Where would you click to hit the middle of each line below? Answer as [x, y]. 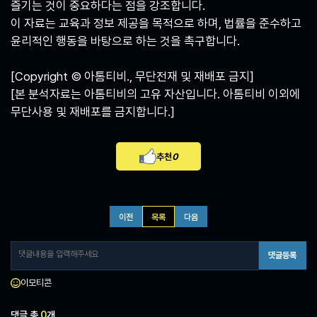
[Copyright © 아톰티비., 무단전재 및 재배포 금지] [132, 77]
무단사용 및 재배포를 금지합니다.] [93, 112]
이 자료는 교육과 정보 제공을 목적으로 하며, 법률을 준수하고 [156, 24]
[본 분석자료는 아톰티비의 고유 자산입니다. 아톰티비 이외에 [155, 94]
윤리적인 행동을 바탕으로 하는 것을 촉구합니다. [125, 41]
